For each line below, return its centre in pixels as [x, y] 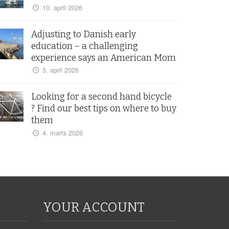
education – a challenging [85, 46]
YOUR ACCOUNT [94, 207]
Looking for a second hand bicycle [101, 97]
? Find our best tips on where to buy [104, 109]
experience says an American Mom [104, 58]
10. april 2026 [62, 7]
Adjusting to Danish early [84, 34]
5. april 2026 [60, 70]
